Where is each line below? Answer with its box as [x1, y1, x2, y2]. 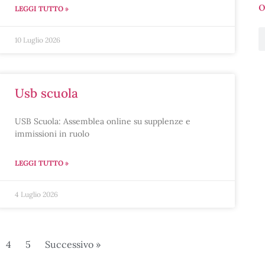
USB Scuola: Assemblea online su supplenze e [14, 116, 190, 127]
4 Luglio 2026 [14, 190, 58, 199]
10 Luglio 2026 [14, 35, 60, 44]
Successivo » [44, 238, 101, 250]
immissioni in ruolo [14, 128, 89, 139]
